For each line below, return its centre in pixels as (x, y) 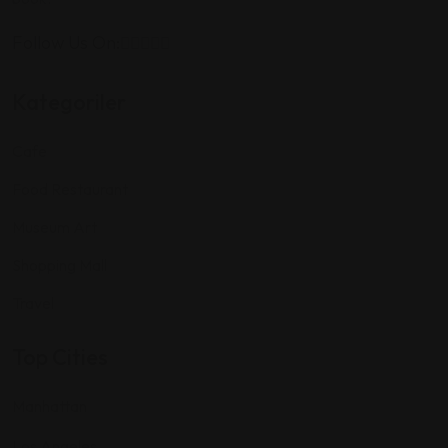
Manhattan (49, 405)
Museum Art (54, 226)
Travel (33, 302)
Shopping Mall (59, 264)
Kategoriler (69, 101)
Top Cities (60, 356)
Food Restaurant (70, 188)
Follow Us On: (66, 43)
